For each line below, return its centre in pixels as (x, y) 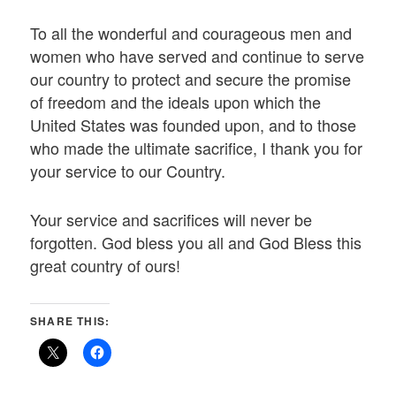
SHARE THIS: (70, 320)
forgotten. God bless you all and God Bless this (196, 243)
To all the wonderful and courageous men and (191, 33)
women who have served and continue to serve (198, 56)
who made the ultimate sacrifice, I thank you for (197, 148)
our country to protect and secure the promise (191, 79)
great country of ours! (106, 266)
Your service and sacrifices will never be (171, 220)
